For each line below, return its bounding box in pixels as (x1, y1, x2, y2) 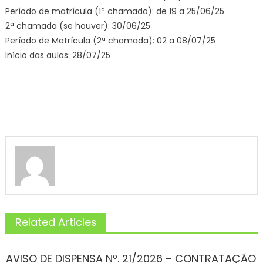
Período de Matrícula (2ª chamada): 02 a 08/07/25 (5, 35, 215, 46)
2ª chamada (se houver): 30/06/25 (5, 20, 150, 32)
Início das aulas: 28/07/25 (5, 49, 110, 61)
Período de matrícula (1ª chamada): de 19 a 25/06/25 (5, 5, 224, 17)
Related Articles (15, 214, 97, 230)
